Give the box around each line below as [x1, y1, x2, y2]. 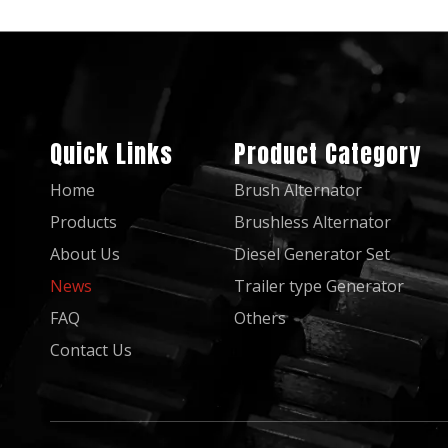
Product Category [234, 136, 422, 172]
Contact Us [50, 339, 132, 361]
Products [50, 211, 117, 233]
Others [234, 307, 287, 329]
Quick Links [50, 136, 173, 172]
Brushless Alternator [234, 211, 392, 233]
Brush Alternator [234, 179, 363, 201]
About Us [50, 243, 120, 265]
